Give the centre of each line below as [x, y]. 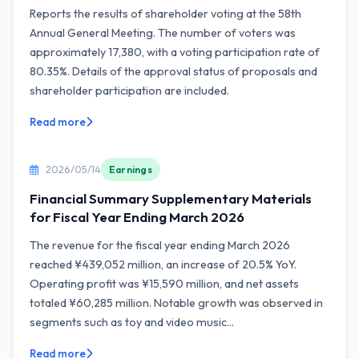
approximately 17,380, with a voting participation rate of [175, 52]
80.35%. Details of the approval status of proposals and [173, 71]
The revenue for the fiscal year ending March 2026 [160, 245]
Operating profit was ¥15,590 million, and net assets [164, 284]
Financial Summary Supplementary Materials [171, 198]
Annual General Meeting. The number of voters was [163, 33]
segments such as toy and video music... [132, 322]
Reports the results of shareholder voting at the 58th [165, 14]
